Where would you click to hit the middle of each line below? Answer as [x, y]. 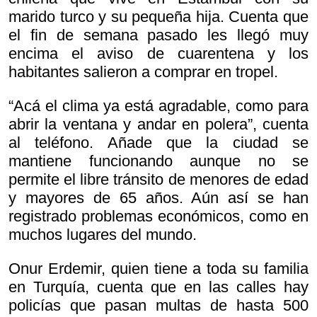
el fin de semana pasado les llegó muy [158, 35]
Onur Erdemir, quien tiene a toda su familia [158, 269]
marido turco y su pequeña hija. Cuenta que [158, 17]
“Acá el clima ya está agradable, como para [158, 106]
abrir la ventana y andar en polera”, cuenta [158, 125]
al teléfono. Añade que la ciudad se [158, 143]
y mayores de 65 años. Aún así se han [158, 198]
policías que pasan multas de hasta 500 [158, 306]
